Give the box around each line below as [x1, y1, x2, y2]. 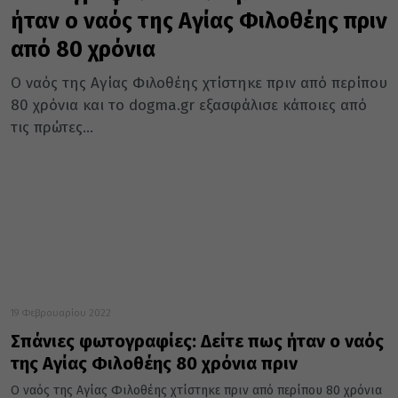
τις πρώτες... [11, 118, 93, 138]
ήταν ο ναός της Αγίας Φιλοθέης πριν [11, 8, 387, 36]
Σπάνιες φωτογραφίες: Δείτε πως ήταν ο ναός [11, 330, 384, 353]
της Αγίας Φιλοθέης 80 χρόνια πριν [11, 353, 298, 375]
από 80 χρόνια [11, 36, 155, 64]
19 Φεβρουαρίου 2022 [11, 307, 111, 320]
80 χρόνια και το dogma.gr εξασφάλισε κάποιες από [11, 96, 367, 115]
